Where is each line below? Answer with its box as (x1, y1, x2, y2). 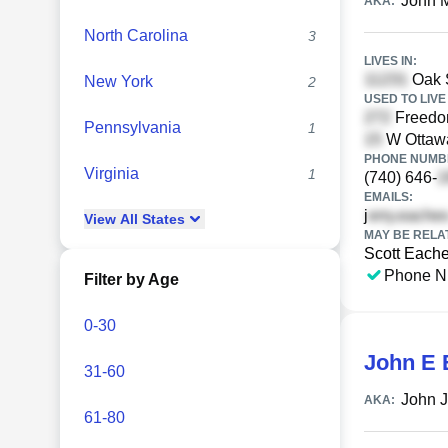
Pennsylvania (84, 119, 181, 136)
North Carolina (84, 27, 188, 44)
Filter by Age (84, 271, 179, 288)
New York (84, 73, 153, 90)
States (138, 211, 185, 227)
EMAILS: (364, 190, 413, 204)
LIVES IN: (364, 54, 417, 68)
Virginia (84, 165, 139, 182)
